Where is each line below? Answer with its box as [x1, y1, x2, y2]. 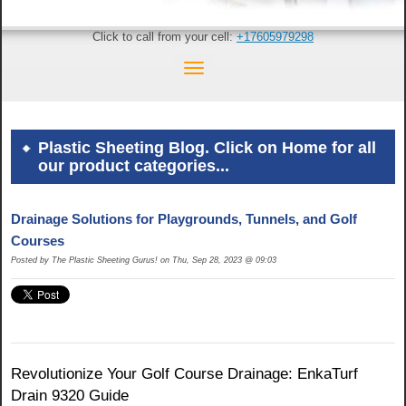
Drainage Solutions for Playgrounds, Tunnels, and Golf [11, 211, 357, 227]
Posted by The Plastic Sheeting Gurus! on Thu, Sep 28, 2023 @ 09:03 [11, 256, 276, 266]
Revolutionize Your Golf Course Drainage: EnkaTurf [11, 365, 358, 383]
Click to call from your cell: [92, 30, 237, 43]
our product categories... [38, 157, 229, 176]
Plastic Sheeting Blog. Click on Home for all [38, 139, 376, 158]
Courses [11, 233, 64, 249]
